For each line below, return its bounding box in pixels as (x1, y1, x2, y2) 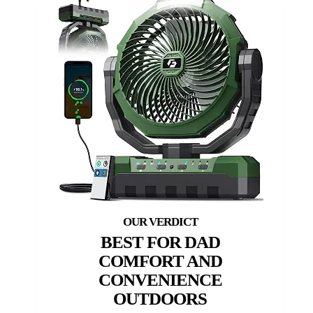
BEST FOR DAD (100, 233, 220, 252)
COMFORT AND (98, 252, 222, 271)
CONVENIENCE (98, 270, 222, 290)
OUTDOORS (113, 289, 207, 309)
